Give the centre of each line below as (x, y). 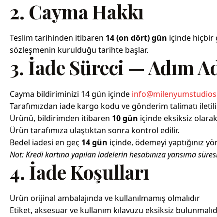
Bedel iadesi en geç (46, 142)
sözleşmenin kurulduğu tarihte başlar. (79, 50)
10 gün (125, 118)
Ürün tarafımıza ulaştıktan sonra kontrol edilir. (94, 130)
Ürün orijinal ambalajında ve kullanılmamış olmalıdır (105, 198)
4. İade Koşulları (79, 172)
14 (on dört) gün (136, 38)
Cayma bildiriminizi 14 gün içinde (71, 94)
